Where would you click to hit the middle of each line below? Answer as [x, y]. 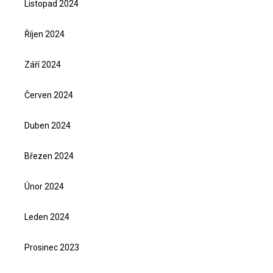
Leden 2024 [47, 217]
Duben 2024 [48, 125]
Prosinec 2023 [52, 247]
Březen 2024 [49, 156]
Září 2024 [43, 64]
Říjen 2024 [44, 34]
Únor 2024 [44, 186]
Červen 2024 [49, 95]
